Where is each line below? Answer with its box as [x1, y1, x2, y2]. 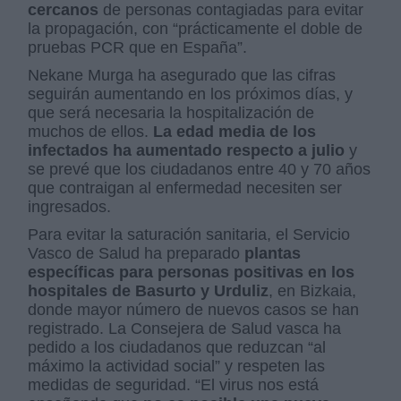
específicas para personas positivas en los [28, 263, 355, 282]
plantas [244, 244, 302, 263]
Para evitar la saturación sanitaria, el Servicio [28, 226, 351, 244]
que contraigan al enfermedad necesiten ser [28, 179, 343, 198]
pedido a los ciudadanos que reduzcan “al [28, 338, 327, 357]
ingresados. [28, 198, 112, 217]
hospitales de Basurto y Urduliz [28, 282, 269, 301]
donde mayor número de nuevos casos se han [28, 301, 360, 320]
